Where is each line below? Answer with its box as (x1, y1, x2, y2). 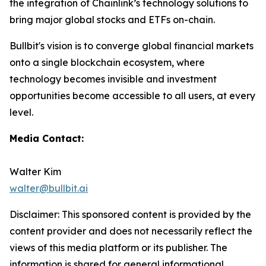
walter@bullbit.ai (9, 182, 88, 194)
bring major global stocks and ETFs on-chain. (9, 13, 215, 26)
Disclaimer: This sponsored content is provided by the (9, 208, 251, 220)
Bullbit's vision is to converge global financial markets (9, 39, 254, 52)
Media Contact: (9, 132, 84, 144)
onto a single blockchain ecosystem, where (9, 56, 205, 68)
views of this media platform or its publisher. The (9, 241, 227, 254)
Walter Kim (9, 165, 61, 178)
